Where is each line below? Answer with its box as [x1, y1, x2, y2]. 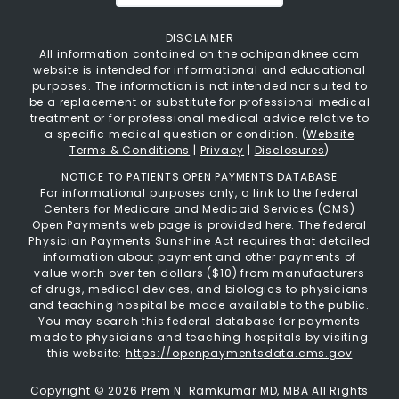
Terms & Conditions [69, 142, 191, 159]
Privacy [199, 142, 245, 159]
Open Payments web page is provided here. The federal [32, 217, 367, 233]
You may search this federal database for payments [38, 313, 361, 330]
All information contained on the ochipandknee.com [38, 46, 361, 62]
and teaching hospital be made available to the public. [28, 297, 370, 313]
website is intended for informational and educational [33, 62, 366, 78]
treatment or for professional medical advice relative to [29, 110, 370, 126]
